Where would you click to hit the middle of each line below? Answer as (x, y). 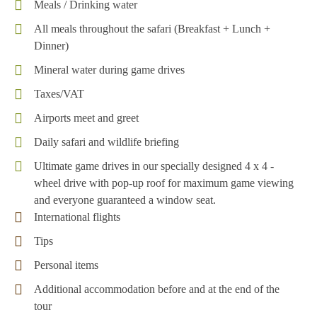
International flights (77, 217)
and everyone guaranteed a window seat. (125, 200)
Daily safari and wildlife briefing (106, 142)
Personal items (66, 265)
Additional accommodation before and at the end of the (157, 289)
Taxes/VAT (59, 93)
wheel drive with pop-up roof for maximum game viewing (164, 183)
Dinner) (51, 45)
